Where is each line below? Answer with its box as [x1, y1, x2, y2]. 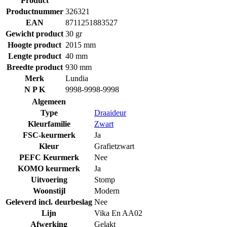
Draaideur [94, 108, 126, 117]
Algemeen [32, 97, 66, 106]
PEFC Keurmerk [19, 153, 79, 162]
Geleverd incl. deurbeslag [6, 197, 92, 206]
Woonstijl [32, 186, 65, 195]
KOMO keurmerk [18, 164, 80, 173]
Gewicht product [6, 29, 63, 38]
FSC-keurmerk [22, 130, 75, 139]
